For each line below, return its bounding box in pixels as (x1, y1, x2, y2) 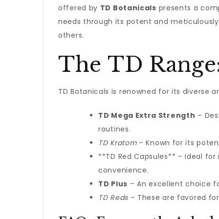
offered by (58, 3, 100, 13)
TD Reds (98, 193, 128, 202)
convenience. (98, 165, 149, 175)
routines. (98, 124, 131, 134)
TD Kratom (98, 138, 137, 148)
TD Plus (98, 179, 128, 189)
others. (58, 30, 84, 40)
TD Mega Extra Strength (98, 110, 196, 120)
